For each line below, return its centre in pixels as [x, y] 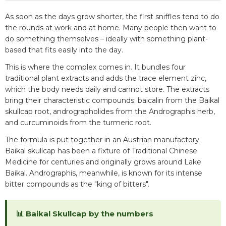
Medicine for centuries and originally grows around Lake [103, 162]
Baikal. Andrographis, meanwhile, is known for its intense [104, 173]
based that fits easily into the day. [64, 50]
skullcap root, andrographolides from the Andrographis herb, [110, 112]
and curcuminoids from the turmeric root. [78, 123]
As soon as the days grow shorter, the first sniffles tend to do [112, 17]
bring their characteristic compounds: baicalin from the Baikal [112, 101]
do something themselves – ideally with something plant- [106, 39]
